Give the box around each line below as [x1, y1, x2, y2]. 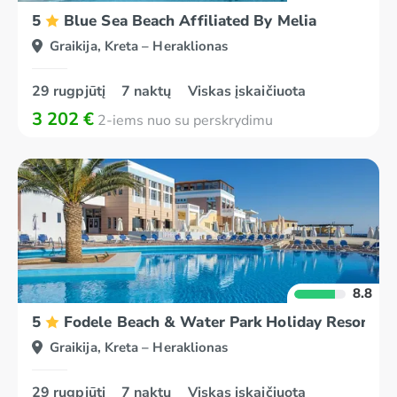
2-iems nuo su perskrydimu [94, 111, 273, 130]
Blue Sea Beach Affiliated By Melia [64, 11, 317, 31]
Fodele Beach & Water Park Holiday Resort [64, 312, 374, 332]
